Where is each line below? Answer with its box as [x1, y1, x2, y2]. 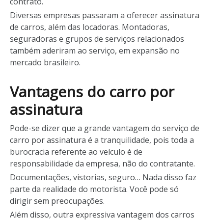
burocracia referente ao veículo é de [10, 146, 142, 157]
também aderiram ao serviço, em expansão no [10, 45, 180, 56]
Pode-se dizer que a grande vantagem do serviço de [10, 122, 199, 134]
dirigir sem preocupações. [10, 195, 105, 206]
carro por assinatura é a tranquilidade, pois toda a [10, 134, 194, 145]
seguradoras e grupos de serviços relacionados [10, 33, 184, 44]
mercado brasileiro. [10, 56, 81, 68]
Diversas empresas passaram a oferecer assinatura [10, 9, 199, 21]
